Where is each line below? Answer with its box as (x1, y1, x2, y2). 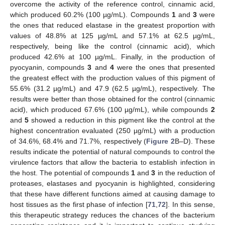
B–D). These (174, 137, 215, 145)
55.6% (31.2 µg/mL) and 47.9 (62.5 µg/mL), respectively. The (10, 84, 215, 92)
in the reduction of (155, 168, 215, 177)
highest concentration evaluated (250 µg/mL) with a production (10, 126, 215, 135)
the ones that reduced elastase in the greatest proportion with (10, 21, 215, 29)
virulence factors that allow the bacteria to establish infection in (10, 158, 215, 166)
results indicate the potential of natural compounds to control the (10, 147, 215, 156)
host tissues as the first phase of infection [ (10, 200, 148, 208)
